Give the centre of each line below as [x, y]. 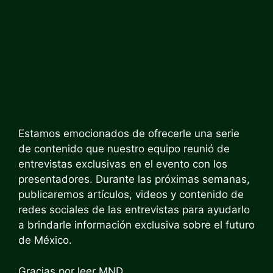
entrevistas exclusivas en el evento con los [123, 164]
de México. [45, 240]
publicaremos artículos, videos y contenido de [131, 194]
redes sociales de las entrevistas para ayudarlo [134, 210]
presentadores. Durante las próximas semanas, [134, 179]
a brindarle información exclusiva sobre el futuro [136, 225]
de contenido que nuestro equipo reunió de [124, 149]
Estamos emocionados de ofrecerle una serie [129, 133]
